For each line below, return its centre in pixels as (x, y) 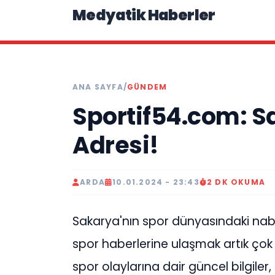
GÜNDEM (147, 87)
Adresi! (116, 145)
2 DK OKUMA (236, 182)
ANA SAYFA (98, 87)
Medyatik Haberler (144, 15)
